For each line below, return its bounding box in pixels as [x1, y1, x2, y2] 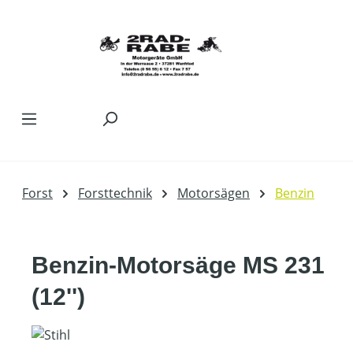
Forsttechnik [78, 184, 152, 202]
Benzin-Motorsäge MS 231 [32, 252, 325, 278]
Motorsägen [177, 184, 250, 202]
